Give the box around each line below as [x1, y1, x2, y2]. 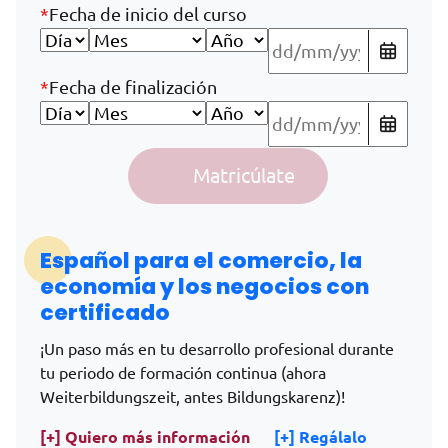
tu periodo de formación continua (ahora [40, 363, 326, 382]
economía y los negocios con [40, 270, 369, 302]
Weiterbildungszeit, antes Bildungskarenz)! [40, 387, 345, 406]
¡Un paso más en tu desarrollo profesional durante [40, 339, 394, 358]
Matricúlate [193, 164, 295, 188]
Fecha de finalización [49, 77, 217, 98]
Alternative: [40, 207, 124, 226]
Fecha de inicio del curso [49, 4, 247, 25]
